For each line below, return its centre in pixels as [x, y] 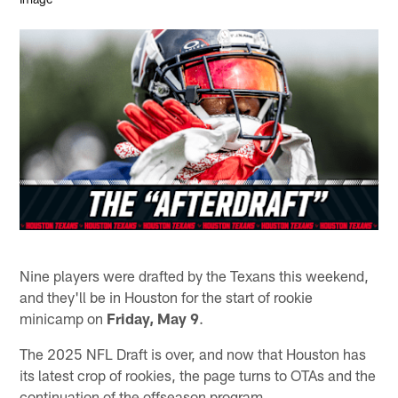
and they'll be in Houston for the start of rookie [167, 296]
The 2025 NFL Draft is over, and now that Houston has [193, 353]
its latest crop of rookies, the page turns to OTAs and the [198, 374]
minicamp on [64, 318]
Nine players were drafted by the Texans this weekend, [195, 275]
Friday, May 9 [153, 318]
